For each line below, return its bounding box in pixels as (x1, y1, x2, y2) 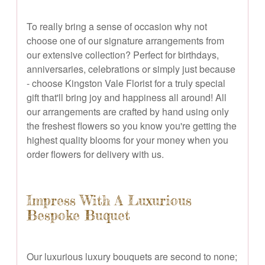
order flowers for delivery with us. (27, 147, 164, 161)
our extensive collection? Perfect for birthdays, (27, 47, 219, 62)
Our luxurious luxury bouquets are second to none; (27, 249, 237, 263)
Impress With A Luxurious (27, 192, 192, 209)
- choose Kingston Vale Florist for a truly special (27, 76, 225, 90)
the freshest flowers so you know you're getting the (27, 118, 237, 132)
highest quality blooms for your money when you (27, 132, 228, 147)
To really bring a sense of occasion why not (27, 19, 207, 33)
